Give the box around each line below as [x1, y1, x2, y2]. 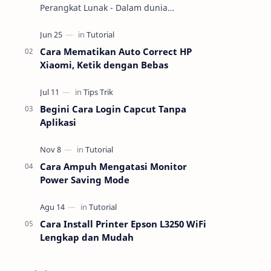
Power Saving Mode [40, 174, 129, 186]
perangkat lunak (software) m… [40, 40, 167, 51]
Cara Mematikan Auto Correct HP [40, 45, 192, 57]
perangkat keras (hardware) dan [40, 27, 172, 39]
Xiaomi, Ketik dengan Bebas [40, 59, 168, 71]
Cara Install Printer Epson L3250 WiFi [40, 218, 206, 230]
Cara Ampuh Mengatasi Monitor [40, 160, 187, 172]
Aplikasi [40, 116, 76, 128]
